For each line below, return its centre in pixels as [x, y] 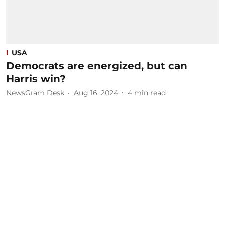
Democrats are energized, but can [97, 66]
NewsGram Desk [35, 93]
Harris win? [36, 79]
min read [150, 93]
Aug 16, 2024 [96, 93]
